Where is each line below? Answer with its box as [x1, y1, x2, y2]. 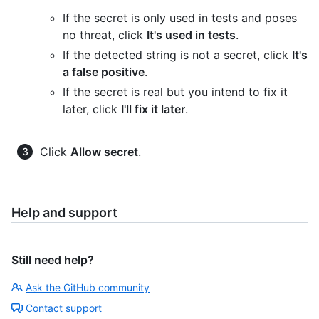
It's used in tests [147, 27, 236, 42]
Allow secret [70, 144, 138, 159]
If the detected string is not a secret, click [63, 47, 292, 62]
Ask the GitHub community [26, 281, 150, 293]
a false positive [63, 64, 145, 79]
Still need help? [11, 252, 94, 267]
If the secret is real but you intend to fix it [63, 84, 288, 99]
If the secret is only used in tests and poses [63, 10, 297, 25]
